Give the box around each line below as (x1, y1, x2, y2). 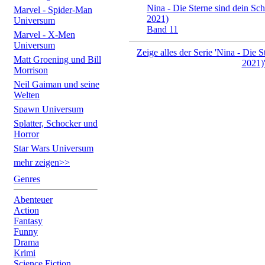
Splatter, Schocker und (14, 118, 98, 128)
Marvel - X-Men (14, 30, 75, 40)
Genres (14, 174, 40, 184)
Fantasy (14, 216, 43, 226)
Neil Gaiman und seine (14, 79, 99, 89)
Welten (14, 90, 40, 100)
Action (14, 205, 39, 215)
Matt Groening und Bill (14, 54, 101, 64)
